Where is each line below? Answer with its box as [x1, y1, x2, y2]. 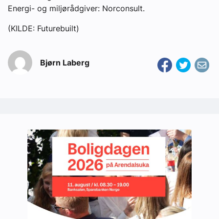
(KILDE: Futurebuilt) [8, 23, 79, 34]
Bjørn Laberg [40, 58, 89, 68]
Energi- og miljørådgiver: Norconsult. [8, 3, 145, 14]
